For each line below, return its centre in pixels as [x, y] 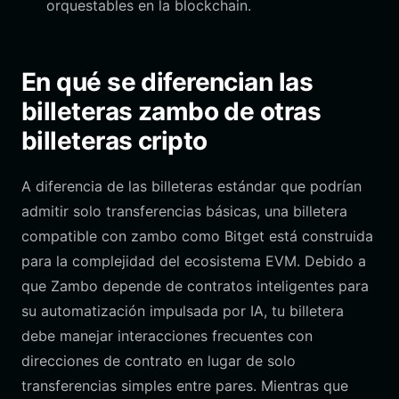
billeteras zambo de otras [171, 111]
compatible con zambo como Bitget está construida [197, 236]
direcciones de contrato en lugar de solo [159, 361]
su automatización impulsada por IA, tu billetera [183, 311]
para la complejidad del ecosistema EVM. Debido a [194, 261]
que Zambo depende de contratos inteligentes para [195, 286]
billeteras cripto [114, 141]
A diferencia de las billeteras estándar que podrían [191, 186]
